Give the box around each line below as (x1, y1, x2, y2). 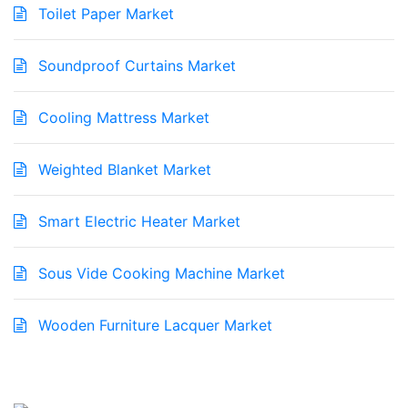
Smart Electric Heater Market (34, 212, 240, 231)
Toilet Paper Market (34, 5, 174, 24)
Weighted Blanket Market (34, 160, 211, 179)
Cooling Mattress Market (34, 108, 209, 127)
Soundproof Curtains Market (34, 56, 236, 76)
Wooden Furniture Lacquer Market (34, 316, 272, 335)
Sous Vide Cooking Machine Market (34, 264, 285, 283)
